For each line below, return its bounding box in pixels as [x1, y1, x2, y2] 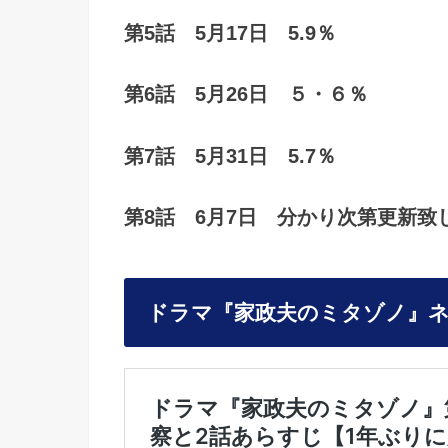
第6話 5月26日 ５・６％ [124, 83, 368, 106]
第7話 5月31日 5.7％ [124, 144, 336, 167]
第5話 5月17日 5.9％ [124, 21, 336, 44]
